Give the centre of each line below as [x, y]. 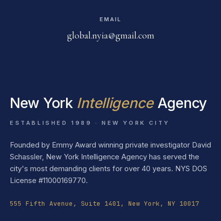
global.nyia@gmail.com [110, 36]
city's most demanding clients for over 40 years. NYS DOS [109, 169]
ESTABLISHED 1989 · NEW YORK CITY [90, 123]
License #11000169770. [49, 181]
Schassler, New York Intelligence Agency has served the [105, 157]
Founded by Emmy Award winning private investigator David [110, 145]
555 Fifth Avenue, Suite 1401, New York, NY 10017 [105, 204]
